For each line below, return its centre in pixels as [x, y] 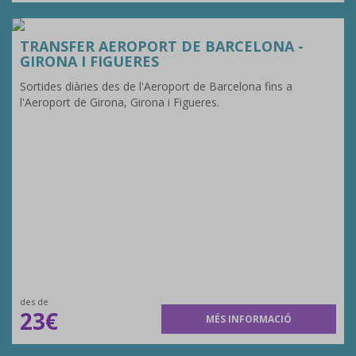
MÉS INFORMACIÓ [249, 319]
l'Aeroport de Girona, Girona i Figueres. [120, 102]
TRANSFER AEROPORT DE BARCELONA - [162, 46]
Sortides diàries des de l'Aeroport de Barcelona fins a [156, 86]
